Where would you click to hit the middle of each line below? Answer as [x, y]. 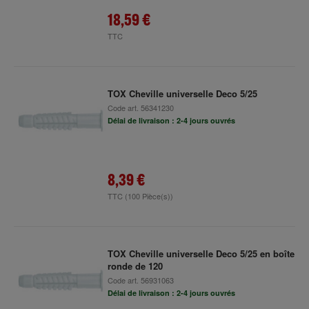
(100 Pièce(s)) [149, 196]
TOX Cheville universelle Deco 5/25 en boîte [201, 253]
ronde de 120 [135, 266]
